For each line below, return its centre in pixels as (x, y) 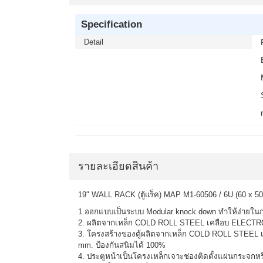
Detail (94, 42)
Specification (112, 24)
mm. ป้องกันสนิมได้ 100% (122, 245)
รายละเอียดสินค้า (118, 166)
